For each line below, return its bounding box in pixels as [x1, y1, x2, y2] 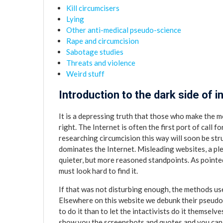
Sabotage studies [66, 47, 123, 56]
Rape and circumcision [66, 36, 139, 45]
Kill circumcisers [66, 3, 119, 12]
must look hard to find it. [59, 166, 138, 175]
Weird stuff [66, 69, 105, 78]
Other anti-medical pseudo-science [66, 25, 181, 34]
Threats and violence [66, 58, 135, 67]
